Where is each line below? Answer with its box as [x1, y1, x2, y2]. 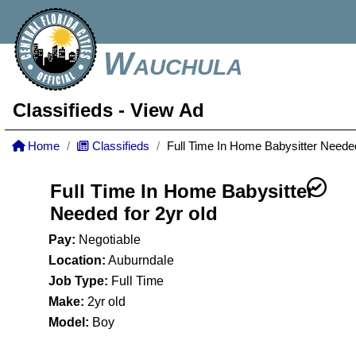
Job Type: [48, 274, 108, 288]
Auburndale [106, 253, 174, 267]
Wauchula [103, 46, 242, 81]
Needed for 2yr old [50, 203, 218, 224]
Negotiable [75, 233, 141, 246]
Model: [48, 315, 89, 329]
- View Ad [113, 99, 204, 121]
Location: [48, 253, 106, 267]
